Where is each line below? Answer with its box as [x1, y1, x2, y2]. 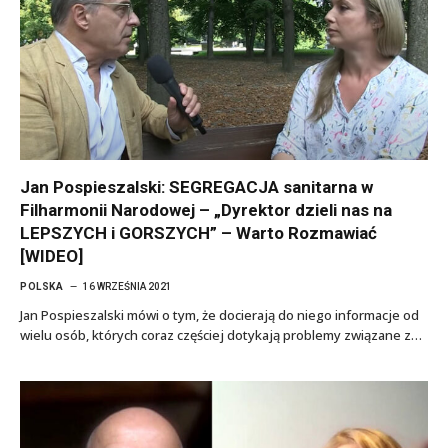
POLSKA [20, 281, 63, 292]
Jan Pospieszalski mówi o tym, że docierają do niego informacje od [20, 306, 419, 324]
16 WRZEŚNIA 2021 [83, 281, 172, 292]
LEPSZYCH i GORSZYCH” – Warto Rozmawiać [20, 223, 377, 243]
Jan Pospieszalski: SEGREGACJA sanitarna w [20, 177, 373, 197]
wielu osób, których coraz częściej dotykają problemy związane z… [20, 326, 422, 344]
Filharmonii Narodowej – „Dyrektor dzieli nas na [20, 200, 392, 220]
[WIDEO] [20, 246, 83, 266]
